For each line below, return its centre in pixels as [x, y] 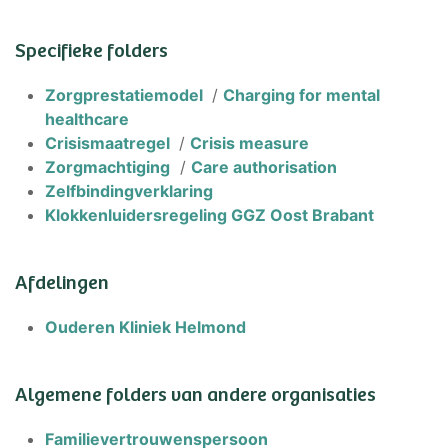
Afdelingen [62, 281]
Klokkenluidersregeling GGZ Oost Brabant [211, 215]
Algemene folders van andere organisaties [195, 393]
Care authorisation [264, 167]
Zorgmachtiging [107, 167]
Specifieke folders [91, 49]
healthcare [87, 119]
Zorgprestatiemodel [126, 95]
